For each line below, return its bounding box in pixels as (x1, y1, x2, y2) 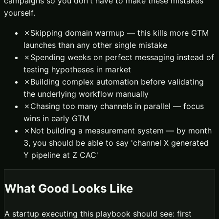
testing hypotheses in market (23, 64, 131, 74)
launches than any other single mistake (23, 40, 167, 50)
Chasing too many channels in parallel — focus (30, 101, 204, 111)
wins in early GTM (23, 113, 89, 123)
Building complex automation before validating (30, 76, 204, 87)
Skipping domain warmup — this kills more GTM (30, 27, 209, 38)
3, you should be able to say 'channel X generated (23, 137, 209, 148)
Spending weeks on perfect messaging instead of (30, 52, 214, 62)
